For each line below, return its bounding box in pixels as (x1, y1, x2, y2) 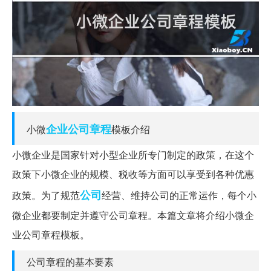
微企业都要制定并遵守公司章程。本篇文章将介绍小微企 (12, 207, 254, 222)
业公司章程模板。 (12, 227, 90, 241)
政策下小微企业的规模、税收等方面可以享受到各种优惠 (12, 166, 254, 181)
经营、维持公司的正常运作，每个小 (102, 188, 256, 202)
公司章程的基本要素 (27, 254, 114, 269)
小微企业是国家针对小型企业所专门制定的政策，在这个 (12, 147, 254, 162)
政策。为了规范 (12, 188, 80, 202)
